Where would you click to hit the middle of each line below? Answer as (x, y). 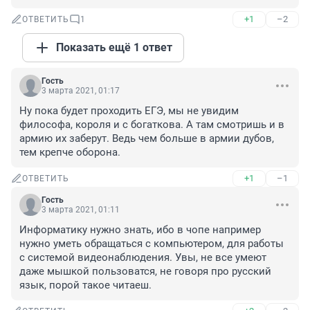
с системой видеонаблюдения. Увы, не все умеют (143, 258)
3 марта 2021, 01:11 (81, 210)
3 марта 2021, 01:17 (81, 91)
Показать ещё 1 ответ (114, 48)
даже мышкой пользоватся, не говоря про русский (145, 272)
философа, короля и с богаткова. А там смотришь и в (152, 125)
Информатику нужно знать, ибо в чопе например (140, 230)
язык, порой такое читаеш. (85, 285)
